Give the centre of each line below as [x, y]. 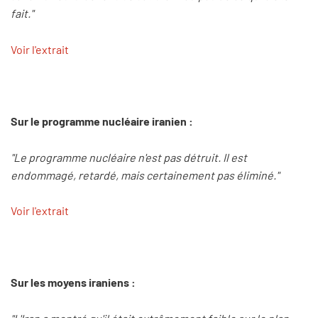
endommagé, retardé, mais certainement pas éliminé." [145, 175]
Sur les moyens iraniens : [73, 283]
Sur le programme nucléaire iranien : [102, 121]
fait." [22, 13]
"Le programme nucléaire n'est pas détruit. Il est [129, 157]
